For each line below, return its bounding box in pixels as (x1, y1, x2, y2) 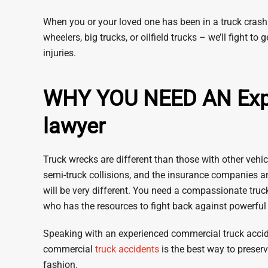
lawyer (43, 114, 105, 139)
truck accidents (95, 243, 159, 255)
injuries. (43, 47, 76, 59)
